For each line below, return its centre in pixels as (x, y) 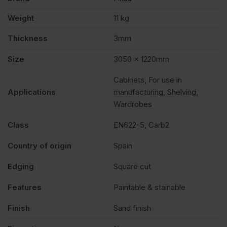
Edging (21, 167)
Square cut (132, 167)
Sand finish (132, 208)
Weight (21, 18)
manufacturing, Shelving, (156, 92)
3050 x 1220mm (141, 59)
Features (25, 187)
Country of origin (40, 146)
